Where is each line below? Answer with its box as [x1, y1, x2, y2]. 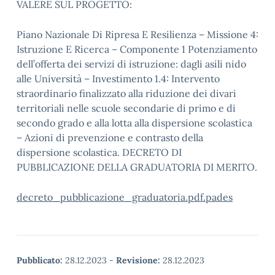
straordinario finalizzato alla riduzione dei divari [17, 87, 236, 99]
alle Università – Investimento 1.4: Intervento [17, 72, 220, 85]
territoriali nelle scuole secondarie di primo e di [17, 102, 236, 114]
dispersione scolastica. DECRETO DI [17, 146, 182, 158]
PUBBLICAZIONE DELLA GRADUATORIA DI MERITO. [17, 161, 257, 173]
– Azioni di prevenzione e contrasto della [17, 131, 203, 144]
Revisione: [116, 255, 160, 266]
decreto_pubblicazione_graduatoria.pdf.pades [17, 191, 233, 203]
